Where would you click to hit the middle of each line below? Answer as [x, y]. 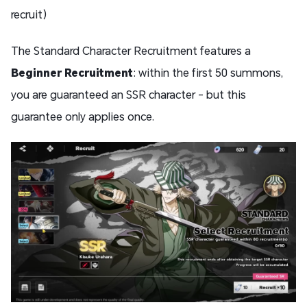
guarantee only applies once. [83, 116]
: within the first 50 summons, [208, 72]
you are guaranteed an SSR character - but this [128, 94]
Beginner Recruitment [72, 72]
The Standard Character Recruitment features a [131, 50]
